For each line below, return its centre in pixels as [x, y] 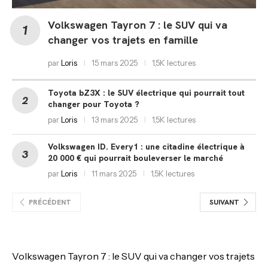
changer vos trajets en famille [123, 39]
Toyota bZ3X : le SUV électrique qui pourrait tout [146, 92]
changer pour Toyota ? [94, 104]
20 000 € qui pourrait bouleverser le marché [135, 158]
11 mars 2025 [114, 173]
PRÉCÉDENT [50, 202]
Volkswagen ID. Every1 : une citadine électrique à [146, 146]
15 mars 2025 [115, 63]
